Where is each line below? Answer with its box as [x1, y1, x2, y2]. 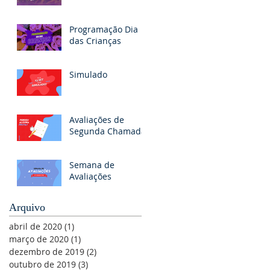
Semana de [69, 159, 115, 171]
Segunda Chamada [69, 125, 146, 137]
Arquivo [9, 201, 45, 214]
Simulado [69, 69, 107, 81]
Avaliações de [69, 114, 124, 126]
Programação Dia [69, 24, 138, 36]
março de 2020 [9, 233, 69, 245]
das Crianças [69, 35, 121, 47]
